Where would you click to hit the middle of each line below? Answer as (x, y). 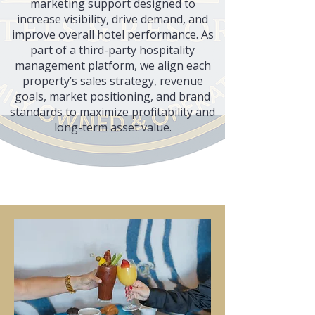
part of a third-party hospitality (112, 50)
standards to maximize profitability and (112, 112)
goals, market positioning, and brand (112, 96)
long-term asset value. (112, 127)
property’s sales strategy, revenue (112, 81)
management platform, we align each (112, 65)
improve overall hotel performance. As (112, 34)
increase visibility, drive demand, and (112, 19)
